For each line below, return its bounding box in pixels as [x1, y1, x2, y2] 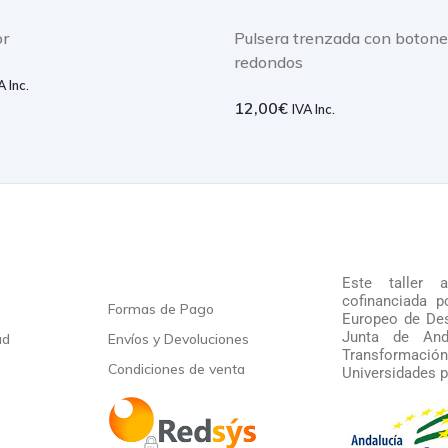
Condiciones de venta [107, 360, 245, 379]
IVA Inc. [292, 100, 335, 117]
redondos [234, 51, 303, 72]
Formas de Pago [107, 300, 214, 319]
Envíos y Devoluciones [107, 330, 249, 349]
